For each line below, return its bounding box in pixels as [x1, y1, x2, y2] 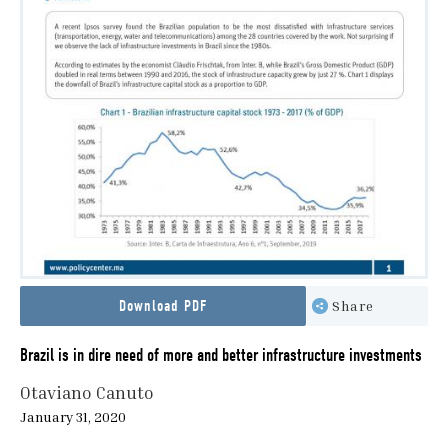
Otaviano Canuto [20, 382, 154, 404]
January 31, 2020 [20, 408, 126, 426]
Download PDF [118, 297, 207, 316]
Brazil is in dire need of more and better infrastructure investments [20, 345, 422, 367]
